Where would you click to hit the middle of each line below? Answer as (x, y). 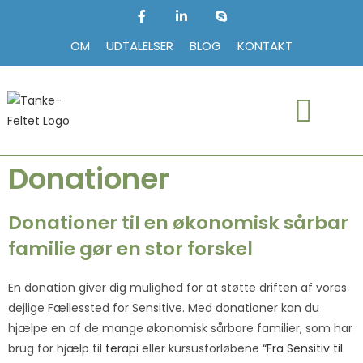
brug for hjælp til (57, 349)
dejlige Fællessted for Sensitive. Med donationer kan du (164, 308)
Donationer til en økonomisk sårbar (178, 223)
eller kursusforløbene (201, 349)
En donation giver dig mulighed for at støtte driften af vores (177, 288)
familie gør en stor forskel (130, 249)
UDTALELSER (140, 46)
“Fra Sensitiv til (303, 349)
